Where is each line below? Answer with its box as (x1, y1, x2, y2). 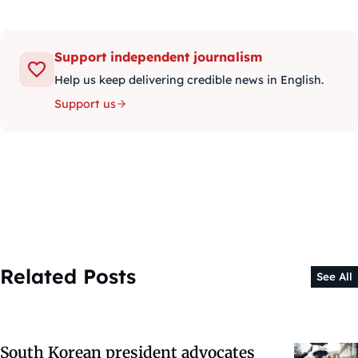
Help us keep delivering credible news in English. (54, 72, 324, 87)
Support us (54, 96, 116, 111)
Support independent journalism (54, 48, 262, 65)
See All (316, 269, 352, 283)
